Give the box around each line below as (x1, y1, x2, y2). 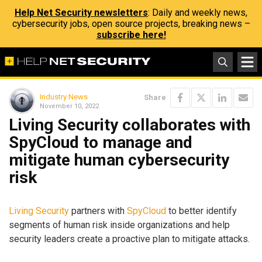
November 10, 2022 (40, 102, 99, 110)
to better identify (166, 205, 237, 216)
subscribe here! (96, 29, 166, 40)
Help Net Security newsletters (15, 7, 148, 18)
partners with (69, 205, 127, 216)
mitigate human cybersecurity (9, 150, 229, 170)
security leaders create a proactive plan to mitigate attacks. (9, 233, 250, 244)
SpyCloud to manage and (9, 133, 192, 152)
